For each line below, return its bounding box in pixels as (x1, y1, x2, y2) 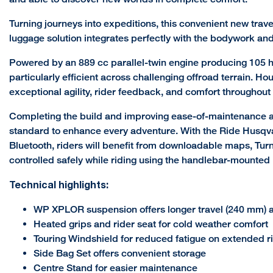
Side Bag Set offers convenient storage (34, 247, 206, 260)
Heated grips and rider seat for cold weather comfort (34, 218, 268, 230)
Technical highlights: (9, 179, 108, 191)
